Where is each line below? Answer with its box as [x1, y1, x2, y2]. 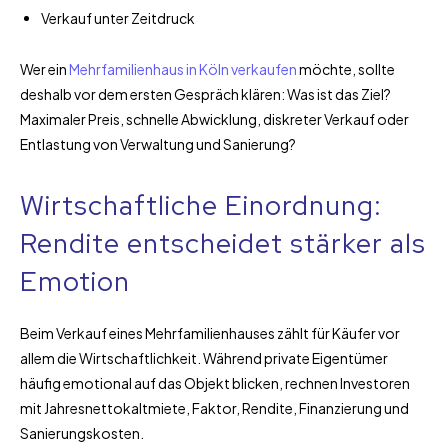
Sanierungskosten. [20, 423, 144, 442]
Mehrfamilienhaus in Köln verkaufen [69, 59, 297, 78]
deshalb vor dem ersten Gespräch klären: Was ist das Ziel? [20, 84, 391, 103]
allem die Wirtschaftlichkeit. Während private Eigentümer [20, 348, 388, 367]
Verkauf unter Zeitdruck [41, 8, 195, 27]
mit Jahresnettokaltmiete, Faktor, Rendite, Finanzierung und [20, 398, 409, 417]
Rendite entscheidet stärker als [20, 225, 426, 261]
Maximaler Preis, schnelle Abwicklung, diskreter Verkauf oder [20, 109, 409, 128]
